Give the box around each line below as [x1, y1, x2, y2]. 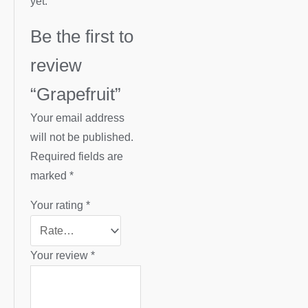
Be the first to [30, 26, 134, 46]
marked [30, 169, 70, 181]
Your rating [30, 199, 87, 212]
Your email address [30, 111, 125, 124]
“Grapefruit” [30, 84, 122, 104]
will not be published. [30, 131, 134, 143]
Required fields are [30, 150, 124, 162]
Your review [30, 250, 91, 262]
